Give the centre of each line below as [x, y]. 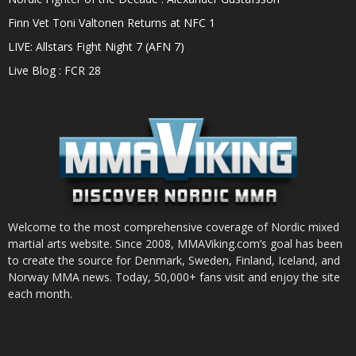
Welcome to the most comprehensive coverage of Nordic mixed [174, 226]
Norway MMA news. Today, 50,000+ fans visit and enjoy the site [174, 277]
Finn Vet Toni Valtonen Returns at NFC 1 [112, 22]
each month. [40, 293]
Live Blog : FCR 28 [54, 70]
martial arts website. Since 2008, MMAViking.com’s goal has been [175, 243]
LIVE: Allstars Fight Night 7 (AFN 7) [96, 46]
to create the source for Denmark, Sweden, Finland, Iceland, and [174, 260]
